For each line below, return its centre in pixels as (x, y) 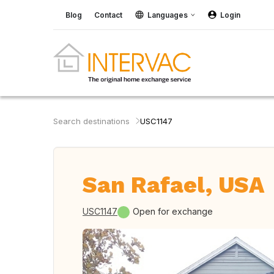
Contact (108, 15)
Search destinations (91, 121)
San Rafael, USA (173, 185)
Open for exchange (173, 211)
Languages (168, 15)
